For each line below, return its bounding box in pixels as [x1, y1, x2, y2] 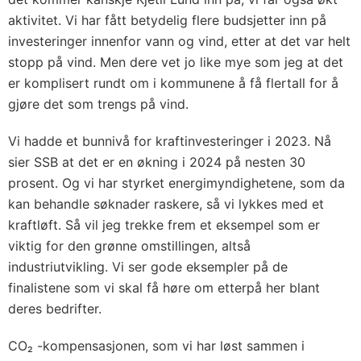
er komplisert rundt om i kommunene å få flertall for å [8, 75, 338, 91]
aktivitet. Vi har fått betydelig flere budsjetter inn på [8, 12, 326, 28]
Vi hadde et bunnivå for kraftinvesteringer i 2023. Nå [8, 133, 331, 149]
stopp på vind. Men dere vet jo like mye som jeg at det [8, 54, 343, 70]
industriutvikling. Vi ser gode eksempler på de [8, 259, 288, 275]
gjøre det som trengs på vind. [8, 96, 193, 112]
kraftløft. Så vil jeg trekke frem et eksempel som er [8, 217, 320, 233]
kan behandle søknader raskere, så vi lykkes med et [8, 196, 324, 212]
